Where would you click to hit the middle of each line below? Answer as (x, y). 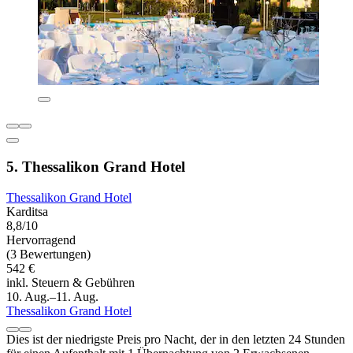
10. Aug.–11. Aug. (52, 296)
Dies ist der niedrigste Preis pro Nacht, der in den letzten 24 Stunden (176, 339)
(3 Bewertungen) (48, 254)
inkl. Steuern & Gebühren (71, 282)
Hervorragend (41, 240)
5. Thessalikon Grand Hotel (96, 167)
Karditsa (27, 211)
